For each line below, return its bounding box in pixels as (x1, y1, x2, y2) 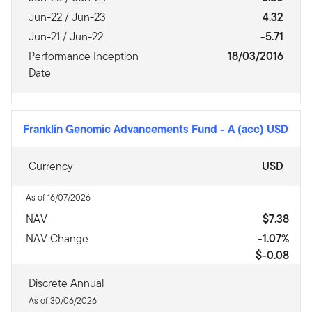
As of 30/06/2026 (29, 294, 97, 307)
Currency (29, 158, 73, 174)
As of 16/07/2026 (26, 191, 91, 204)
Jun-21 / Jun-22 (29, 29, 103, 45)
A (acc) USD (228, 120, 288, 137)
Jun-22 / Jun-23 (29, 9, 106, 25)
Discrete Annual (29, 275, 104, 291)
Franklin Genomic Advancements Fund (23, 120, 220, 137)
